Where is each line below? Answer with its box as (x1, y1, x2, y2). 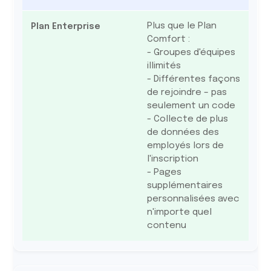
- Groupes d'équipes (146, 48, 235, 57)
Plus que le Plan (146, 21, 217, 31)
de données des (146, 128, 219, 137)
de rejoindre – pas (146, 88, 227, 97)
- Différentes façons (146, 74, 240, 84)
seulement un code (146, 101, 235, 111)
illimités (146, 61, 181, 71)
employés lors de (146, 141, 224, 151)
